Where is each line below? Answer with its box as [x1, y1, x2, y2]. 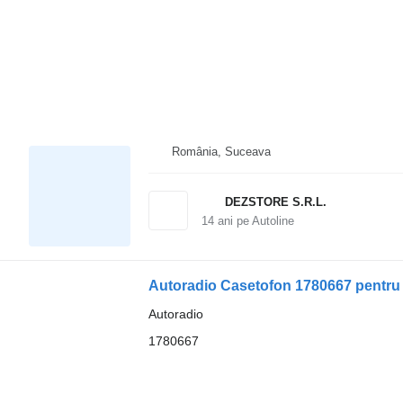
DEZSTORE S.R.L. [224, 195, 327, 209]
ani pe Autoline [213, 214, 294, 228]
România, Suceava [171, 145, 271, 158]
